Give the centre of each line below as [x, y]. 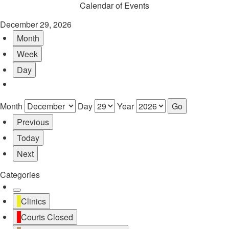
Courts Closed [47, 217]
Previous [33, 122]
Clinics [33, 201]
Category [33, 209]
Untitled [30, 196]
